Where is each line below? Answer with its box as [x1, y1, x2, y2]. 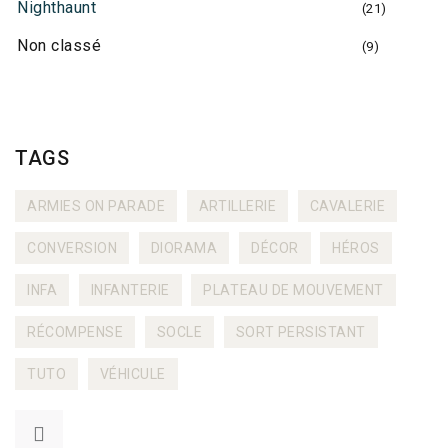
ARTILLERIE [198, 197, 277, 214]
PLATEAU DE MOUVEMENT [203, 281, 384, 298]
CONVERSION [27, 239, 118, 256]
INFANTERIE [90, 281, 170, 298]
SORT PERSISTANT [235, 323, 366, 340]
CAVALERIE [309, 197, 386, 214]
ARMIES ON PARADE [27, 197, 166, 214]
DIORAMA [150, 239, 218, 256]
